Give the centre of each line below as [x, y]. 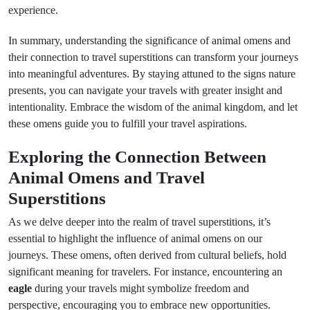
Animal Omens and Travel [107, 177]
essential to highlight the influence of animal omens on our [135, 238]
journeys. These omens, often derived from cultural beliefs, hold [147, 255]
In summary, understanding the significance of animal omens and [149, 40]
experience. [33, 10]
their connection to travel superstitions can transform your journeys [153, 57]
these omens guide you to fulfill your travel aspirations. [128, 124]
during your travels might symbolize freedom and [140, 288]
